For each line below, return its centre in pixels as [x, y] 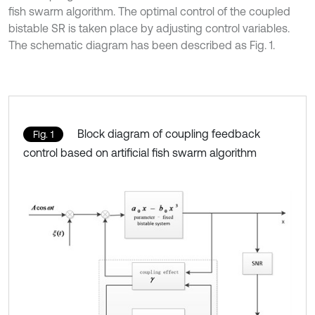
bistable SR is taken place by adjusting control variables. [149, 28]
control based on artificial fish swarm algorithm [140, 153]
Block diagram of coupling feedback [169, 134]
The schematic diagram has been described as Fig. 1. [142, 45]
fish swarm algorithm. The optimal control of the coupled [149, 12]
